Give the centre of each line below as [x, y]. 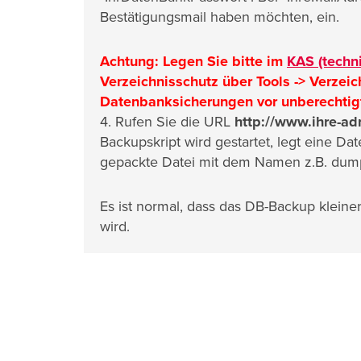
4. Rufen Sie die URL [167, 121]
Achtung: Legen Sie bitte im [193, 61]
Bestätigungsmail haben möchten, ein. [220, 17]
